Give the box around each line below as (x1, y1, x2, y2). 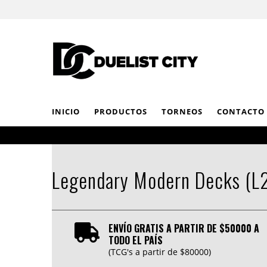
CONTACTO (217, 106, 265, 117)
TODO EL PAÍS (108, 233, 163, 248)
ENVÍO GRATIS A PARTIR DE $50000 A (108, 221, 259, 236)
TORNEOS (162, 106, 203, 117)
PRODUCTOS (94, 106, 147, 117)
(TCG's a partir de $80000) (108, 246, 211, 258)
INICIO (52, 106, 80, 117)
